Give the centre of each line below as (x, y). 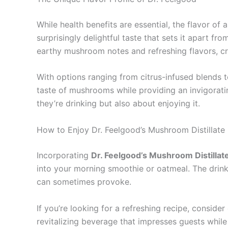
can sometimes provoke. (84, 181)
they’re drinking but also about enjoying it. (118, 104)
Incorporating (64, 155)
